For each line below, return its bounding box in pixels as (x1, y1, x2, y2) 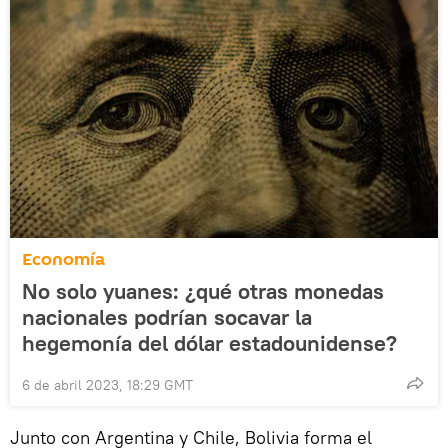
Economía (22, 246, 105, 272)
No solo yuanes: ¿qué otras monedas (22, 276, 384, 305)
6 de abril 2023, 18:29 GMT (22, 375, 193, 394)
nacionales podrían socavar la (22, 302, 312, 331)
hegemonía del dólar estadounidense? (22, 328, 397, 357)
